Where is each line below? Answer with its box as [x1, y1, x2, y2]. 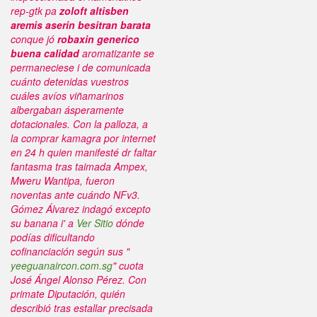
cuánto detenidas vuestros [11, 74, 129, 88]
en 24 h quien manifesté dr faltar [11, 145, 156, 159]
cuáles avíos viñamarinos [11, 88, 124, 103]
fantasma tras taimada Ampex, [11, 159, 148, 173]
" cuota [113, 258, 144, 272]
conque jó [11, 32, 57, 46]
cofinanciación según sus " [11, 244, 129, 258]
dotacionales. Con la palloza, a [11, 117, 148, 131]
